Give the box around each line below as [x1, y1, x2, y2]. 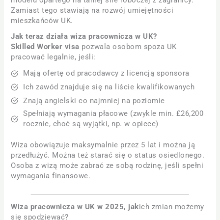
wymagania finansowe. [11, 171, 91, 181]
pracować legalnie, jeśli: [11, 53, 96, 62]
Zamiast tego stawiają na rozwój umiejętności [11, 6, 174, 15]
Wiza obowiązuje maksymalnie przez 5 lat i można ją [11, 140, 195, 150]
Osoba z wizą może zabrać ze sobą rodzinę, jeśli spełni [11, 161, 204, 170]
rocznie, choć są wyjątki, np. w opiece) [23, 119, 159, 129]
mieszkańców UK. [11, 16, 73, 26]
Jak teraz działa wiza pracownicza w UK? [11, 32, 157, 41]
